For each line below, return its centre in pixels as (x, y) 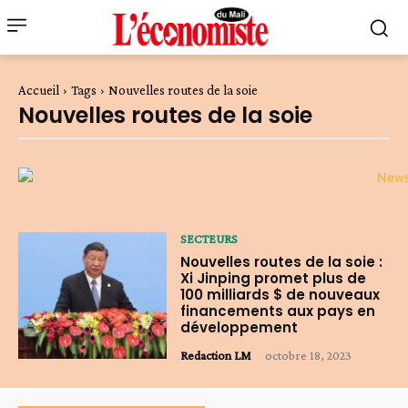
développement (240, 328)
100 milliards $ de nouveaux (280, 295)
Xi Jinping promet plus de (274, 279)
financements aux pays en (278, 311)
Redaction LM (216, 356)
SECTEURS (209, 239)
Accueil (39, 91)
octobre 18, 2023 (309, 356)
